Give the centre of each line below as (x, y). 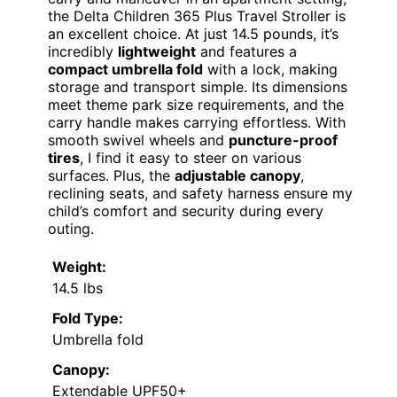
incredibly (83, 51)
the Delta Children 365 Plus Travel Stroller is (197, 16)
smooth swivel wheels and (138, 140)
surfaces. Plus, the (111, 175)
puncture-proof (283, 140)
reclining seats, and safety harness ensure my (200, 193)
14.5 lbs (78, 288)
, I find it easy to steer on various (191, 157)
